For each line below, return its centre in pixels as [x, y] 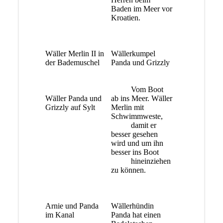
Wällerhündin [133, 206]
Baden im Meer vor [142, 8]
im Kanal [60, 215]
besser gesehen [135, 134]
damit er [134, 125]
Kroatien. [126, 17]
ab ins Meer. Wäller [142, 98]
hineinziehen [141, 161]
